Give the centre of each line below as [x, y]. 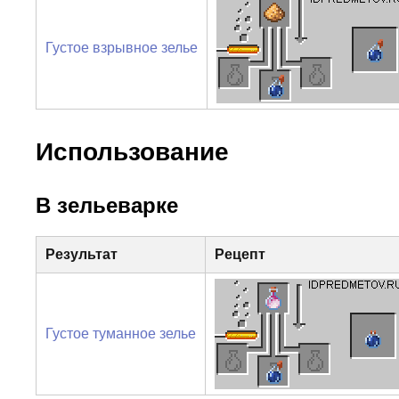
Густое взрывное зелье [121, 47]
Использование [132, 151]
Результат [81, 254]
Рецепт [240, 254]
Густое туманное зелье [120, 333]
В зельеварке [107, 205]
